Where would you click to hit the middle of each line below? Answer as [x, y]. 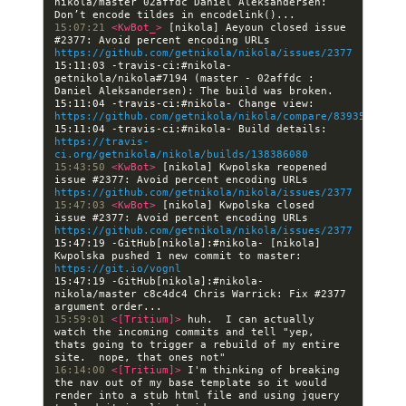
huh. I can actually [251, 319]
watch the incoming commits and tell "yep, [184, 332]
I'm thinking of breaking [264, 370]
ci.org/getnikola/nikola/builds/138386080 [181, 154]
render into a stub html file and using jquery [197, 395]
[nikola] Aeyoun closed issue [257, 27]
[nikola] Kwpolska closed [238, 205]
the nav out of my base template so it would [191, 382]
